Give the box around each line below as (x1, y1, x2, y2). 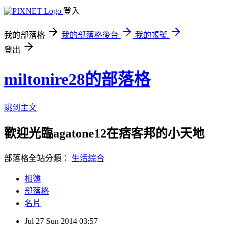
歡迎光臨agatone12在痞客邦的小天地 (4, 126, 204, 140)
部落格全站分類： (4, 153, 72, 163)
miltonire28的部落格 (4, 70, 150, 89)
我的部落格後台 (61, 31, 119, 39)
